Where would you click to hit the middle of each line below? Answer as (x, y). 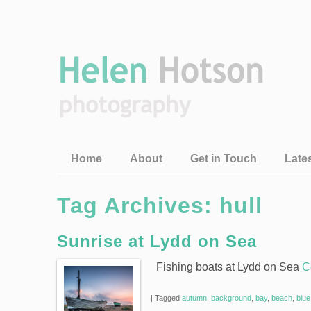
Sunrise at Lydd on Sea (157, 241)
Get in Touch (224, 159)
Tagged (167, 298)
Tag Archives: (138, 205)
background (231, 298)
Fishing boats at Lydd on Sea (226, 267)
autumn (194, 298)
